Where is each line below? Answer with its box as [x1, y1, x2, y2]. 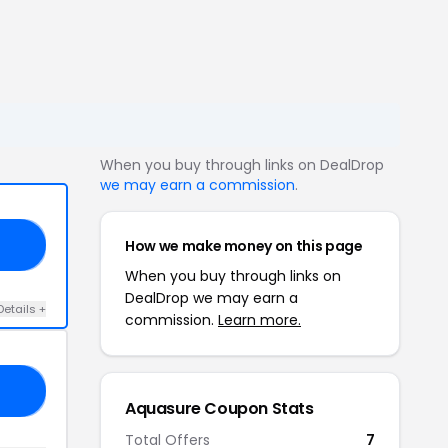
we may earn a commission [100, 175, 295, 195]
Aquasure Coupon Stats [125, 397, 314, 420]
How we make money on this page [125, 236, 363, 256]
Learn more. [218, 310, 301, 330]
